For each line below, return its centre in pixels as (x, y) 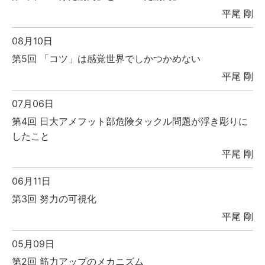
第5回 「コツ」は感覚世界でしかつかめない (111, 59)
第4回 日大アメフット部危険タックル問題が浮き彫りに (130, 122)
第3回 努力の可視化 (54, 199)
